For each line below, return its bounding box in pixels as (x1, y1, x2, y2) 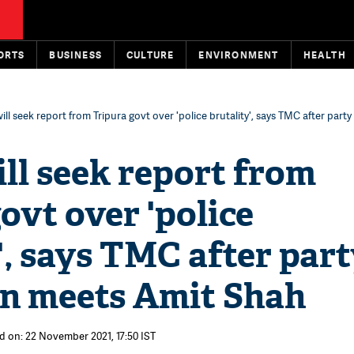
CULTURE (126, 48, 175, 62)
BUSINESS (49, 48, 103, 62)
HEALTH (303, 48, 346, 62)
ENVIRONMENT (198, 48, 279, 62)
